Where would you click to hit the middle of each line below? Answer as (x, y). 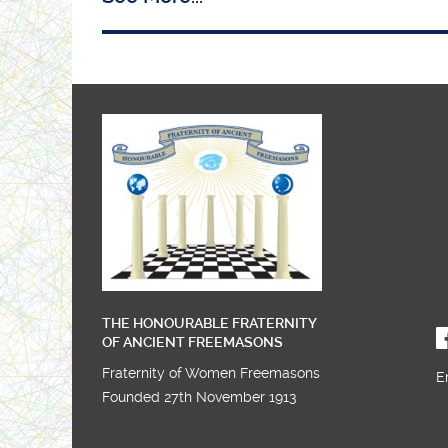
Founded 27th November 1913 (199, 397)
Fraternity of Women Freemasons (211, 373)
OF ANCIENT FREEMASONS (192, 341)
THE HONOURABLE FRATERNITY (209, 322)
